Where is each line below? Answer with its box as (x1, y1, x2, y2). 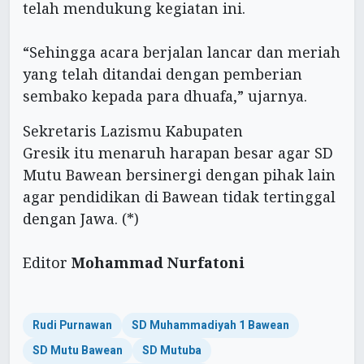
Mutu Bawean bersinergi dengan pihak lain (23, 164, 336, 184)
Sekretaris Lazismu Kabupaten (23, 120, 243, 141)
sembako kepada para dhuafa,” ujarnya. (23, 85, 307, 106)
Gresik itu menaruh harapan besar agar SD (23, 142, 333, 162)
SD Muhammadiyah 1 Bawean (132, 316, 289, 334)
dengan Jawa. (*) (23, 208, 139, 228)
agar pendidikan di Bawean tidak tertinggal (23, 186, 336, 206)
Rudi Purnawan (32, 316, 112, 334)
